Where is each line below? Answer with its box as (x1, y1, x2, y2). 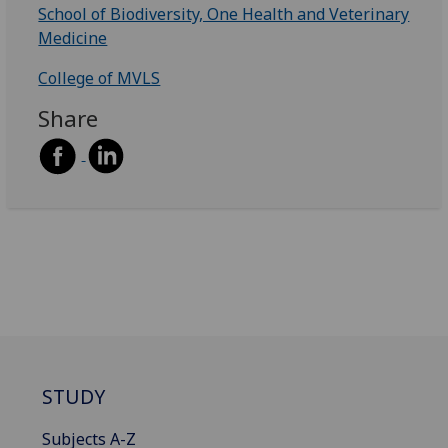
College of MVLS (38, 66, 161, 89)
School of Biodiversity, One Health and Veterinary (38, 2, 410, 25)
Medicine (38, 26, 108, 49)
